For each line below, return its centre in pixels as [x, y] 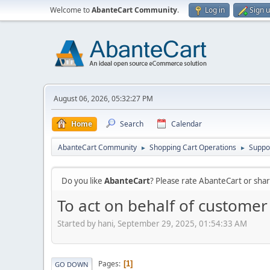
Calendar [187, 124]
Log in [215, 10]
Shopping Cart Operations [193, 147]
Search [132, 124]
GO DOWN [72, 264]
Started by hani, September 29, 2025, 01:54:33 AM [152, 223]
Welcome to [71, 10]
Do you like [83, 181]
